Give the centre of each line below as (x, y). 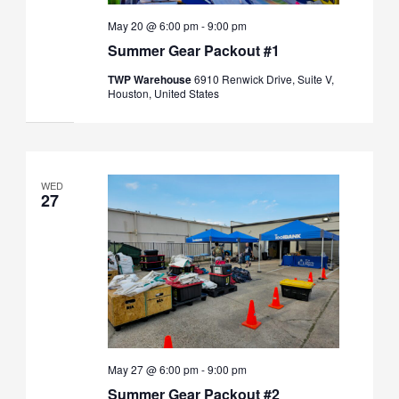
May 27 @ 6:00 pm (153, 370)
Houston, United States (163, 93)
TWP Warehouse (151, 79)
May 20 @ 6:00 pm (153, 25)
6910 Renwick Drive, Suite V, (264, 78)
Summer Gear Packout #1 (193, 50)
